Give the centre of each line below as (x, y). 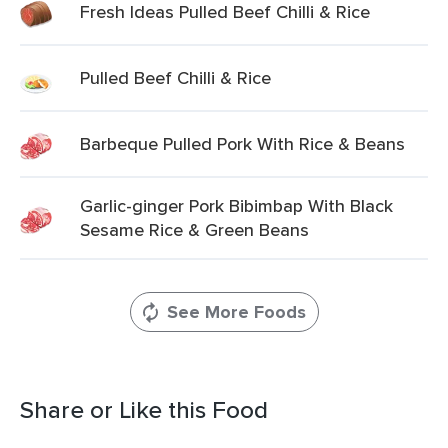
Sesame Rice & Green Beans (194, 229)
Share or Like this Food (144, 409)
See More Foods (236, 312)
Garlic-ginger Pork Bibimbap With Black (236, 205)
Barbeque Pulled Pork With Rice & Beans (242, 143)
